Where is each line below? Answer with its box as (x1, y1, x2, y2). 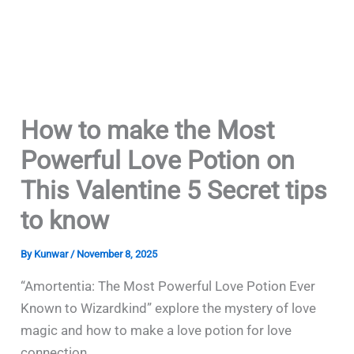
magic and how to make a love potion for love (21, 322, 292, 338)
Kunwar (34, 248, 71, 260)
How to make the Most (21, 115, 275, 145)
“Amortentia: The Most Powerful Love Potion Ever (21, 278, 316, 294)
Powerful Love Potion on (21, 145, 296, 175)
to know (21, 205, 110, 235)
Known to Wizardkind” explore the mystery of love (21, 300, 317, 316)
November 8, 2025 (77, 248, 158, 260)
